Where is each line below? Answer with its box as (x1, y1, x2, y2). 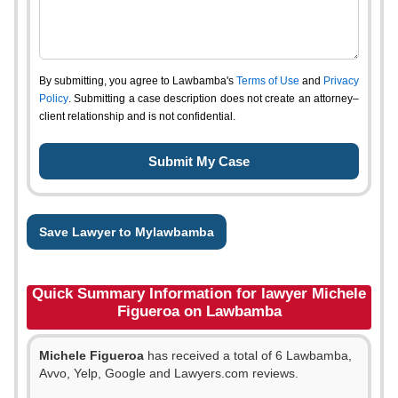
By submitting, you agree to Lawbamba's (39, 75, 236, 87)
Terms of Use (236, 75, 299, 87)
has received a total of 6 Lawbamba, (144, 348, 352, 362)
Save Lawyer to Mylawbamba (39, 225, 214, 239)
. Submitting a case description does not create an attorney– (68, 92, 359, 105)
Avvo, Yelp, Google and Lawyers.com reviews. (39, 366, 298, 380)
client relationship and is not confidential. (39, 110, 235, 123)
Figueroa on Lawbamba (116, 303, 282, 320)
